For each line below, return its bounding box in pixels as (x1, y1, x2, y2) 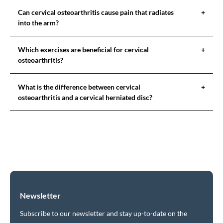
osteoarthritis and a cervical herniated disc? (18, 93, 152, 102)
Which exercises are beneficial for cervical (18, 45, 149, 54)
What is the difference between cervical (18, 83, 140, 91)
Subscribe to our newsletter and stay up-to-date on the (20, 209, 187, 218)
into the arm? (18, 18, 59, 27)
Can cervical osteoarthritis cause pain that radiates (18, 8, 174, 16)
